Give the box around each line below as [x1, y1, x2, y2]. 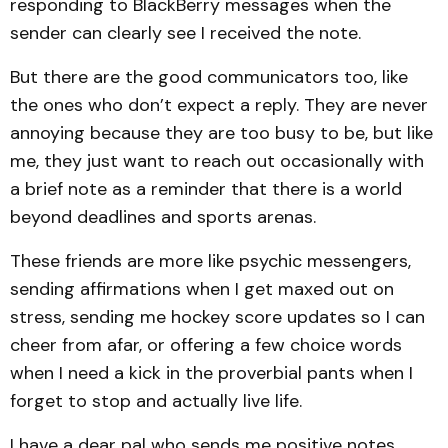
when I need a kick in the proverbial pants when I [10, 361, 413, 385]
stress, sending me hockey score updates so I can [10, 305, 425, 329]
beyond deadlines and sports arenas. [10, 205, 316, 229]
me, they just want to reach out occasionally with [10, 149, 424, 173]
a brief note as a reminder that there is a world [10, 177, 402, 201]
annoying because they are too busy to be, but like [10, 121, 433, 145]
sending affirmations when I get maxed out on [10, 277, 394, 301]
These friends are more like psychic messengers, [10, 249, 411, 273]
